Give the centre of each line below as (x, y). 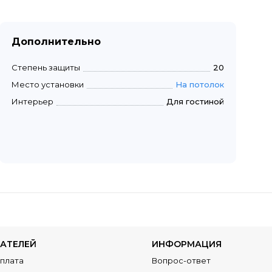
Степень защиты (46, 67)
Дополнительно (56, 41)
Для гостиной (195, 101)
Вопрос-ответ (182, 260)
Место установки (48, 84)
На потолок (200, 84)
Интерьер (32, 101)
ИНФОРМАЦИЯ (187, 244)
